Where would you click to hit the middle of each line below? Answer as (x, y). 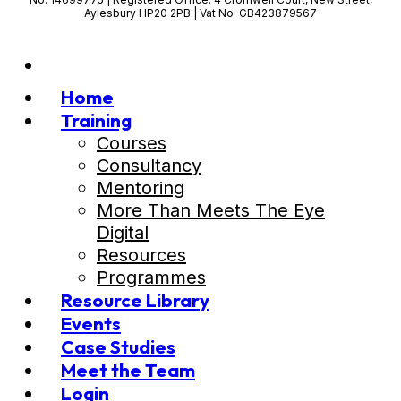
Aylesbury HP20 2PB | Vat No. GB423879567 (200, 13)
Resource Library (135, 300)
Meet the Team (128, 370)
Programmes (151, 278)
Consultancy (149, 166)
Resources (141, 256)
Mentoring (141, 188)
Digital (123, 233)
